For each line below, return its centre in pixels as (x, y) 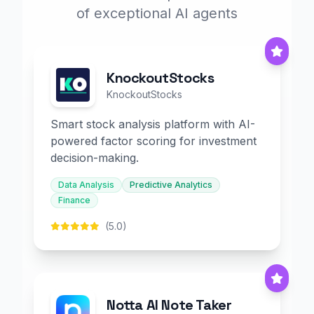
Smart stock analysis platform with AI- (153, 124)
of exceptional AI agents (157, 13)
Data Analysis (86, 185)
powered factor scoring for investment (153, 141)
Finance (74, 200)
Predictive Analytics (171, 185)
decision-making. (95, 158)
